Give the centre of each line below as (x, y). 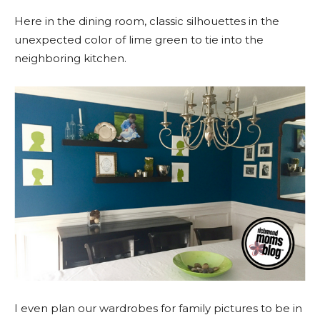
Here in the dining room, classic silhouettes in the (147, 21)
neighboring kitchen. (70, 59)
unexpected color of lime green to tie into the (139, 40)
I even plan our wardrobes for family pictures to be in (158, 309)
